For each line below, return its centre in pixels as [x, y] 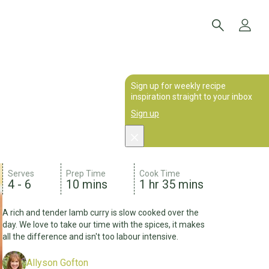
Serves [21, 174]
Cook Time [160, 174]
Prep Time [86, 174]
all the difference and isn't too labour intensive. [91, 237]
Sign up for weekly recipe [178, 86]
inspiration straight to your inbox [192, 97]
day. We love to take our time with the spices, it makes [104, 225]
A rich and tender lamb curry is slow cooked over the [101, 213]
